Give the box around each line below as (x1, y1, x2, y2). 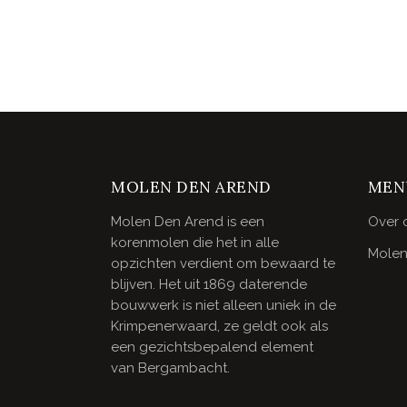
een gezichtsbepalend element (111, 339, 313, 356)
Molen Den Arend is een (111, 213, 264, 231)
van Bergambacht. (111, 360, 230, 377)
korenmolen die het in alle (111, 234, 279, 252)
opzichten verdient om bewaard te (111, 255, 335, 273)
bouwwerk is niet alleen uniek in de (111, 297, 336, 314)
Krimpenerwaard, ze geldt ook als (111, 318, 328, 335)
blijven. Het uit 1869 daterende (111, 276, 307, 293)
